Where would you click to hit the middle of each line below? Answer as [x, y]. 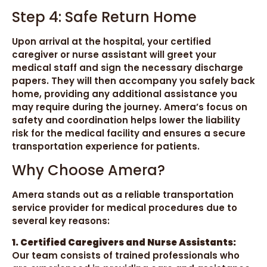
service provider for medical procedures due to [125, 207]
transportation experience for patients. [106, 147]
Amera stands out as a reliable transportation [123, 194]
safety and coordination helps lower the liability [126, 120]
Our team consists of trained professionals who [126, 256]
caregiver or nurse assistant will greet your [114, 55]
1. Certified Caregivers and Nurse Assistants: [124, 243]
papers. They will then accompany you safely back [133, 81]
